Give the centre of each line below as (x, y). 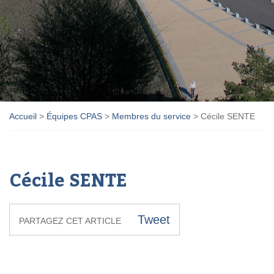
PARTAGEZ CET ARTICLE (70, 220)
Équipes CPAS (74, 116)
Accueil (23, 116)
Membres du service (151, 116)
